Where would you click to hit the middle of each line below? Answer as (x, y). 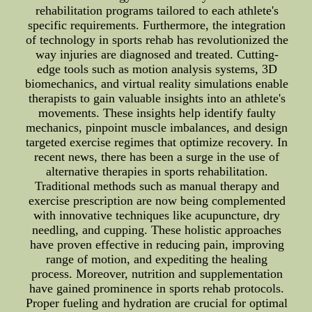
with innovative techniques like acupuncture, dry (157, 216)
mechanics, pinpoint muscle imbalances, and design (157, 128)
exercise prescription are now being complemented (157, 201)
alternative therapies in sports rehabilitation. (157, 172)
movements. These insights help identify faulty (157, 113)
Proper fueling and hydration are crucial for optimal (157, 303)
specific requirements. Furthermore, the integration (157, 25)
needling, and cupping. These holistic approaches (157, 230)
